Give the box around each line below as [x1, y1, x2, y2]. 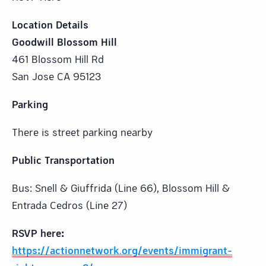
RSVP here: [12, 226, 64, 239]
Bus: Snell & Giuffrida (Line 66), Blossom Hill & [12, 180, 230, 194]
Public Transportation [12, 153, 115, 166]
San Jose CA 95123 [12, 69, 101, 83]
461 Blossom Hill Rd [12, 52, 104, 65]
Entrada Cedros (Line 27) [12, 198, 127, 211]
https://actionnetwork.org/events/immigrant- [12, 243, 232, 256]
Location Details [12, 17, 88, 31]
